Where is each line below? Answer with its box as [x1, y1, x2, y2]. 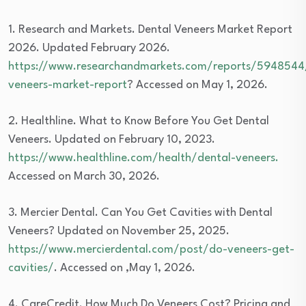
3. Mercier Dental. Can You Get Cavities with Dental [8, 207, 273, 219]
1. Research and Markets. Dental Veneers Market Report [8, 24, 292, 36]
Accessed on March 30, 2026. [8, 171, 160, 183]
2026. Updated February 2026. [8, 42, 170, 55]
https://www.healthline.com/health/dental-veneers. [8, 152, 279, 165]
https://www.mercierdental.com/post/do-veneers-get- [8, 244, 294, 256]
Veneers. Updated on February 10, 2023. [8, 134, 215, 146]
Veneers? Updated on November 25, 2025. [8, 225, 229, 238]
